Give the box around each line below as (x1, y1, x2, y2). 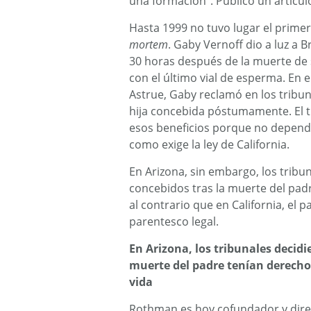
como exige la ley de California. (129, 137, 289, 152)
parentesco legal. (129, 214, 219, 229)
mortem (129, 37, 168, 52)
